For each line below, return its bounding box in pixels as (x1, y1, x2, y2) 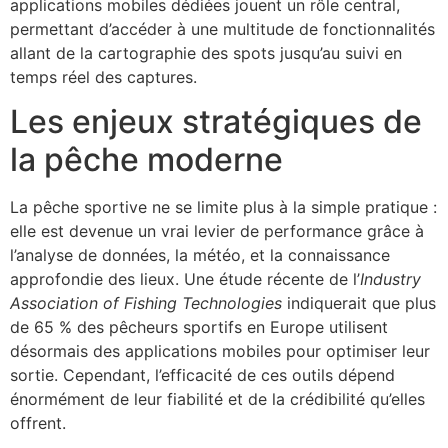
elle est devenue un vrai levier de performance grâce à (10, 221, 424, 242)
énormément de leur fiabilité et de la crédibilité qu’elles (10, 389, 425, 410)
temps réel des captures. (10, 66, 197, 87)
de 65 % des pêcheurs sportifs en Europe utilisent (10, 317, 388, 338)
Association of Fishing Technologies (10, 293, 282, 314)
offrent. (10, 413, 66, 434)
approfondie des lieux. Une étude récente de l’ (10, 269, 360, 290)
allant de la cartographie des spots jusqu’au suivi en (10, 42, 402, 63)
